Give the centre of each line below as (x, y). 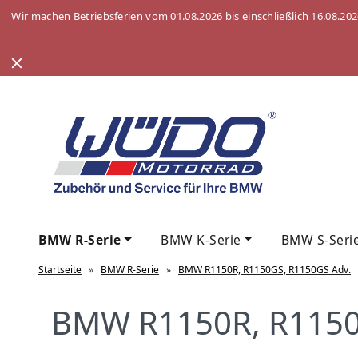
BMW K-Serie (201, 239)
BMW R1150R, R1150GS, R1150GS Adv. (265, 269)
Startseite (60, 269)
